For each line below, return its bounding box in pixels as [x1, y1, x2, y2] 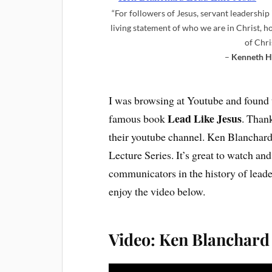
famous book [109, 111, 168, 126]
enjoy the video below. [109, 184, 206, 199]
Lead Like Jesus [168, 110, 242, 127]
